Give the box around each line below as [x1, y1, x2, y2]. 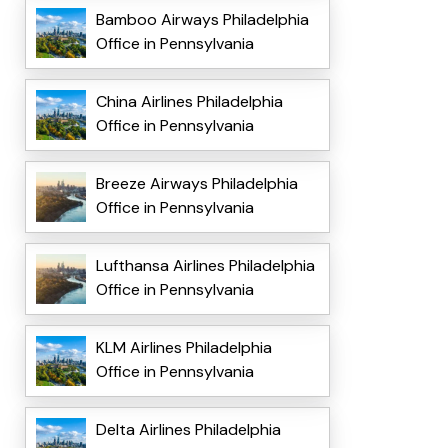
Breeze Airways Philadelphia [95, 173, 298, 195]
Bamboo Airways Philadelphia [95, 9, 309, 31]
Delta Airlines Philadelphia [95, 419, 281, 441]
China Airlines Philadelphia [95, 91, 283, 113]
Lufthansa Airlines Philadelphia [95, 255, 315, 277]
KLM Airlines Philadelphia [95, 337, 272, 359]
